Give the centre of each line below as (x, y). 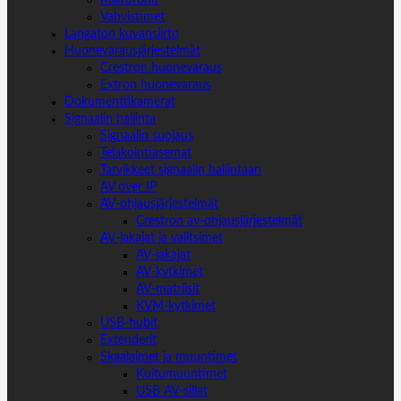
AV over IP (128, 187)
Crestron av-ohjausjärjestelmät (219, 221)
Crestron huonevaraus (161, 68)
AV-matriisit (168, 289)
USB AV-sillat (172, 391)
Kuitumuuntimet (182, 374)
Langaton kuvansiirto (122, 34)
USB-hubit (129, 323)
